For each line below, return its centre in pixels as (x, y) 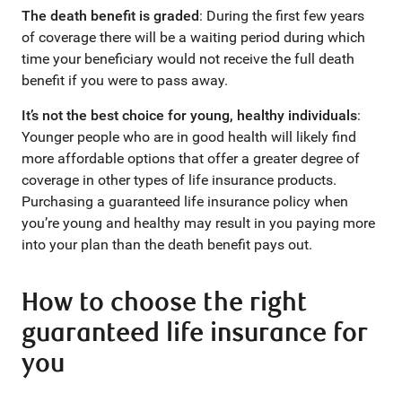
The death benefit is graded (110, 16)
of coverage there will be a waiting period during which (193, 37)
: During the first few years (282, 16)
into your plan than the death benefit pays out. (167, 245)
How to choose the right (164, 303)
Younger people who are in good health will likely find (189, 137)
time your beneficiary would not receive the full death (188, 59)
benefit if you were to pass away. (125, 80)
